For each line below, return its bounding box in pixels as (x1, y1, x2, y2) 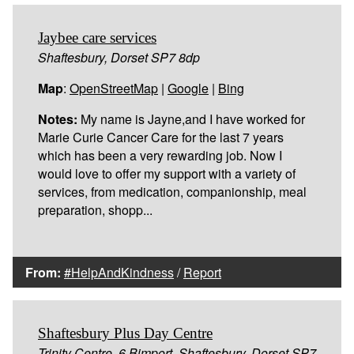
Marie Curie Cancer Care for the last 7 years (38, 127, 284, 146)
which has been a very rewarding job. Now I (38, 145, 282, 164)
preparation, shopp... (38, 200, 153, 219)
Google (168, 78, 209, 97)
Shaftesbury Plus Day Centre (38, 324, 213, 341)
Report (183, 262, 221, 281)
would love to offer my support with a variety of (38, 164, 296, 183)
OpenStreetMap (70, 78, 158, 97)
